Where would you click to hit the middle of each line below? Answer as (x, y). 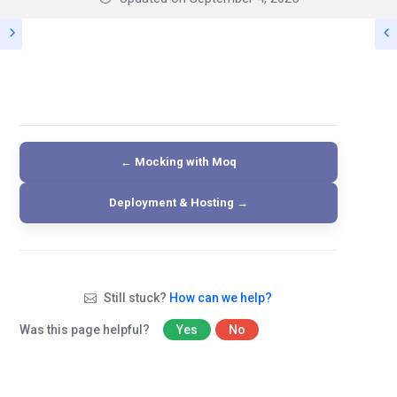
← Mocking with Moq (178, 162)
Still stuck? (136, 298)
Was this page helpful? (86, 330)
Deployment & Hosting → (178, 202)
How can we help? (221, 298)
